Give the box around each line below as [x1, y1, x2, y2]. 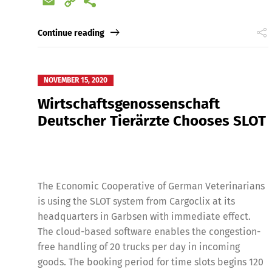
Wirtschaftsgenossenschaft [38, 95, 220, 112]
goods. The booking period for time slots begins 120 [38, 256, 263, 268]
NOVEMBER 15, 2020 [44, 75, 107, 84]
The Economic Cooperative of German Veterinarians [38, 180, 265, 192]
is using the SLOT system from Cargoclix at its [38, 195, 235, 207]
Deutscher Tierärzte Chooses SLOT [38, 112, 266, 129]
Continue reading [38, 27, 104, 38]
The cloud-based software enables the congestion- [38, 225, 260, 237]
